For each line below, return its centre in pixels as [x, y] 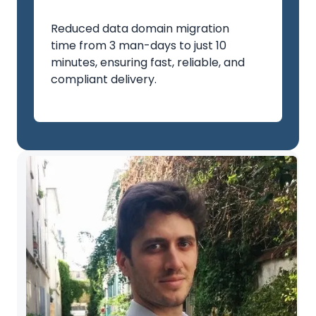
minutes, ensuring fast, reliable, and [148, 62]
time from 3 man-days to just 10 [139, 45]
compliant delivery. [104, 79]
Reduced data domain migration [140, 29]
